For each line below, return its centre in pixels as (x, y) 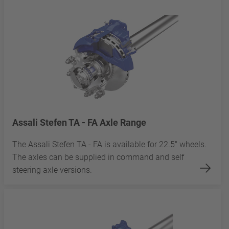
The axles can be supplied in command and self (98, 157)
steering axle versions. (53, 170)
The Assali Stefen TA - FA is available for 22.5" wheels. (109, 145)
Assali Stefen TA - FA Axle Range (79, 123)
